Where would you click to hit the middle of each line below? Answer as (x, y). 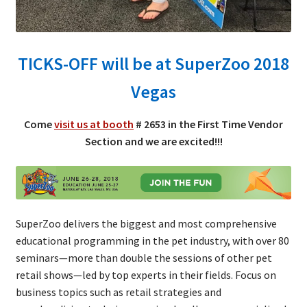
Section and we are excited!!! (153, 141)
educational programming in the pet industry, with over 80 (152, 240)
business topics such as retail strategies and (118, 292)
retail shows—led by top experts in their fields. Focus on (146, 274)
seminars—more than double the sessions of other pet (144, 257)
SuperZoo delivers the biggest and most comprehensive (146, 223)
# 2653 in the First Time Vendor (208, 124)
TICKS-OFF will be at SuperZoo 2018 (153, 63)
